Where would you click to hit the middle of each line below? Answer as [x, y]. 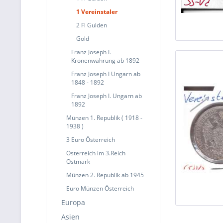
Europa [73, 202]
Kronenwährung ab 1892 [105, 60]
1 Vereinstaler [97, 12]
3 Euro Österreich [91, 140]
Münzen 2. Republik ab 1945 [105, 175]
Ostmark [78, 162]
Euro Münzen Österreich [100, 188]
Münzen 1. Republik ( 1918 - [104, 118]
